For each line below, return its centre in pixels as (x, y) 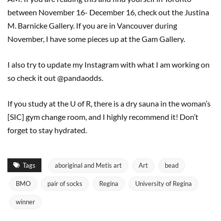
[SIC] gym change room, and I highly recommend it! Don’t (103, 117)
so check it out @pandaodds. (55, 78)
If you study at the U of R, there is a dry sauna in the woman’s (109, 103)
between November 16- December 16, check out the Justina (108, 12)
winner (25, 202)
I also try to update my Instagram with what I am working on (109, 64)
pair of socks (65, 184)
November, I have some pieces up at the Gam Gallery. (96, 39)
